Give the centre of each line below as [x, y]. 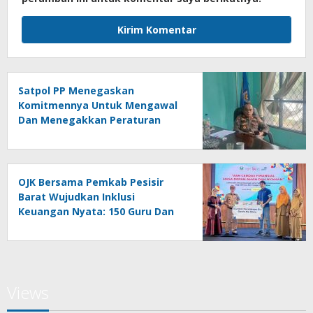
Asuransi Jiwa [52, 240]
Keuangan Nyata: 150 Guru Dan [96, 211]
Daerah [36, 134]
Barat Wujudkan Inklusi [77, 196]
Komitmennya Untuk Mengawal [98, 105]
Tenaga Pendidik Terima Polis [94, 226]
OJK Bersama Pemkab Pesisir [91, 182]
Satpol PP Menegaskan [76, 90]
